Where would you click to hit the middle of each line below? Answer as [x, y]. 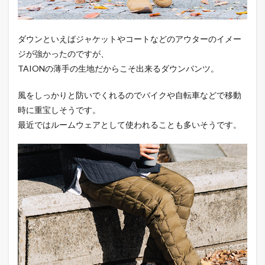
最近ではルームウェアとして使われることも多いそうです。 [130, 125]
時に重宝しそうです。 [59, 110]
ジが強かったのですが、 [63, 54]
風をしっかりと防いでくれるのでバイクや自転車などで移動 [130, 95]
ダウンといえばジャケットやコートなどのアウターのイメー [130, 39]
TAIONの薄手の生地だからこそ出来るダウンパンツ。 [118, 69]
